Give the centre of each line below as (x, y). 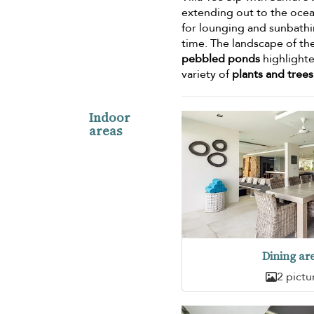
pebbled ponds (221, 59)
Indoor (110, 118)
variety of (207, 75)
